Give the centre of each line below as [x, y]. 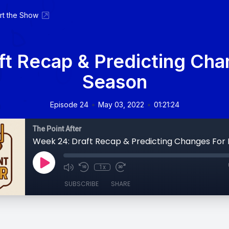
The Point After [57, 129]
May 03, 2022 [121, 105]
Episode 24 [69, 105]
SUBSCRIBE [82, 184]
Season [114, 82]
